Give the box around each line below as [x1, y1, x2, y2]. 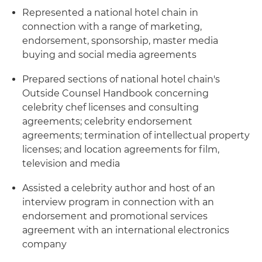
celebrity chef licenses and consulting [22, 102, 199, 113]
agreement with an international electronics [22, 225, 229, 236]
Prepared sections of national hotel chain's [22, 74, 220, 85]
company [22, 239, 67, 250]
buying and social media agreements [22, 49, 196, 60]
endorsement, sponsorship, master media [22, 35, 218, 46]
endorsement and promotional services [22, 211, 208, 222]
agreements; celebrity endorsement [22, 116, 192, 127]
